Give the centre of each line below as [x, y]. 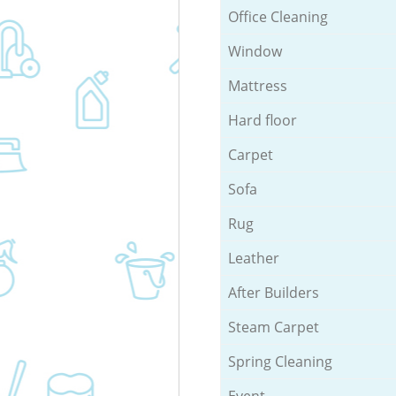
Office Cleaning [278, 16]
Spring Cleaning [280, 361]
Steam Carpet [273, 327]
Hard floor [262, 120]
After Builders [273, 292]
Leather [253, 258]
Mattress [257, 85]
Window [255, 51]
